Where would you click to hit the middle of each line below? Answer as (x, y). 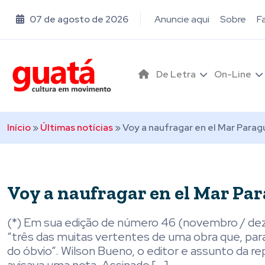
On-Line (233, 74)
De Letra (176, 74)
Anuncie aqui (182, 19)
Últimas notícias (77, 128)
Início (19, 128)
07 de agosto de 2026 (78, 19)
